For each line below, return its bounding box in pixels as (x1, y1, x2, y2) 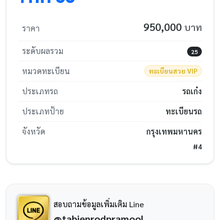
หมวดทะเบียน (22, 66, 70, 76)
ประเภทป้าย (22, 106, 64, 116)
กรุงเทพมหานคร (146, 126, 202, 137)
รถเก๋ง (182, 86, 202, 96)
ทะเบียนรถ (165, 106, 202, 116)
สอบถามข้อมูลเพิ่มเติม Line (54, 198, 144, 209)
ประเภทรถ (22, 86, 58, 96)
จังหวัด (22, 126, 45, 137)
